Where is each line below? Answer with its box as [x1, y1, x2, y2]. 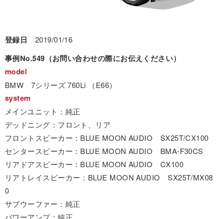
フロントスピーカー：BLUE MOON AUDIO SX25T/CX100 [5, 132, 209, 143]
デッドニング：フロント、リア [5, 119, 111, 130]
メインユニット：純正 [5, 106, 81, 116]
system [5, 92, 31, 103]
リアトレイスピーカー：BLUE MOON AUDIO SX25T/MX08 [5, 172, 213, 182]
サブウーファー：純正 [5, 198, 81, 209]
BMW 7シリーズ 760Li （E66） [5, 79, 117, 90]
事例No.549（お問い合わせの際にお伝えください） [5, 52, 181, 64]
